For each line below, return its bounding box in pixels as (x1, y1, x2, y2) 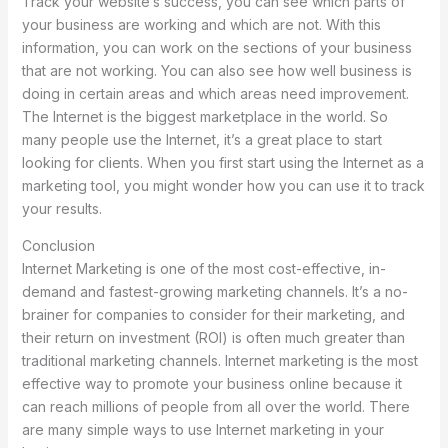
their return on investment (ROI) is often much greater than (21, 328, 405, 346)
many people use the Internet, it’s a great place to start (21, 130, 382, 148)
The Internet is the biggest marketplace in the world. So (21, 107, 388, 125)
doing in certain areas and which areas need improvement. (21, 84, 409, 102)
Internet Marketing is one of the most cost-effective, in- (21, 259, 386, 277)
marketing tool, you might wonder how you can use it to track (21, 176, 425, 194)
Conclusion (21, 236, 95, 254)
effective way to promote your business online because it (21, 374, 402, 392)
